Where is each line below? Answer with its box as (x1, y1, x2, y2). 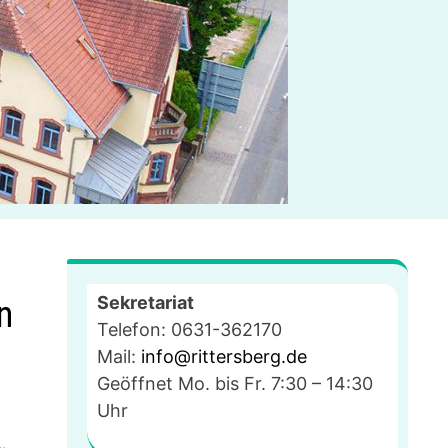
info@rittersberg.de (140, 346, 307, 367)
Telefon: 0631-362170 (96, 319, 282, 340)
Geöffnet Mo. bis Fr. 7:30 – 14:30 (96, 373, 373, 394)
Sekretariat (96, 292, 194, 313)
